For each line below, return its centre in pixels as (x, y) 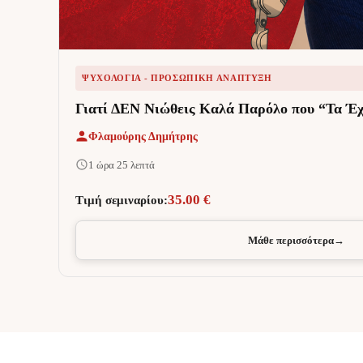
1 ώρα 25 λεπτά (122, 164)
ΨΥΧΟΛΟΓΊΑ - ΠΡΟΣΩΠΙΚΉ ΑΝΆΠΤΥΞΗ (177, 77)
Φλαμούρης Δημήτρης (143, 136)
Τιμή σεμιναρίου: (122, 200)
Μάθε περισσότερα (290, 240)
